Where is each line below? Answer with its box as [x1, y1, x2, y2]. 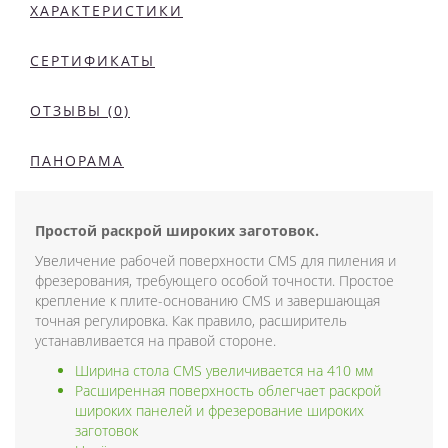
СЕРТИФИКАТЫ [30, 50, 155, 70]
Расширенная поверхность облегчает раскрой [75, 380, 381, 400]
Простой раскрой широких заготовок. [35, 220, 319, 240]
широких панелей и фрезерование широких [75, 400, 364, 420]
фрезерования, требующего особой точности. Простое [35, 270, 394, 290]
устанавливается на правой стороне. [35, 330, 276, 350]
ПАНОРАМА [30, 150, 124, 170]
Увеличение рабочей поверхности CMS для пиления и [35, 250, 396, 270]
